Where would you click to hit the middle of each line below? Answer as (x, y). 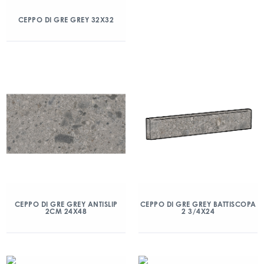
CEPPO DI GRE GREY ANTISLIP (66, 204)
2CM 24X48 (66, 211)
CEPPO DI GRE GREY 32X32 (66, 20)
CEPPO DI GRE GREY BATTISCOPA (198, 204)
